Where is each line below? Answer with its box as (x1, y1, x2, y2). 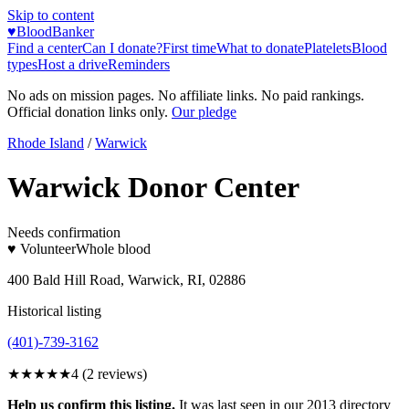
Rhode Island (7, 135, 84, 151)
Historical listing (7, 302, 101, 319)
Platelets (304, 40, 351, 56)
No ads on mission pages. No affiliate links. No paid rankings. (7, 88, 364, 103)
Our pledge (172, 104, 236, 120)
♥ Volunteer (7, 240, 76, 257)
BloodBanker (16, 24, 94, 39)
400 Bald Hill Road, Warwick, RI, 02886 (7, 271, 246, 288)
